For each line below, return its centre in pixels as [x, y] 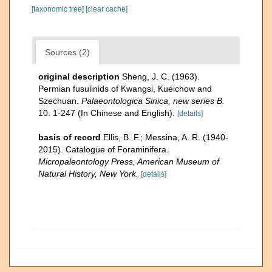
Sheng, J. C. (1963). [161, 76]
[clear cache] [107, 9]
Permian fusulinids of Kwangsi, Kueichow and [125, 89]
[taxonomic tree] [59, 9]
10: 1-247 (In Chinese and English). [107, 113]
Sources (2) [67, 52]
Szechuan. [60, 101]
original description [79, 76]
